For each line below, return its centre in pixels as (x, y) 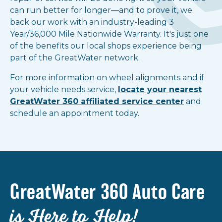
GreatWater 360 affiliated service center (97, 102)
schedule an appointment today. (76, 113)
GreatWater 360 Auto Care (108, 193)
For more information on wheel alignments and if (107, 78)
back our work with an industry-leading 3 (92, 22)
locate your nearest (160, 90)
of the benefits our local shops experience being (106, 46)
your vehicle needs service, (64, 90)
